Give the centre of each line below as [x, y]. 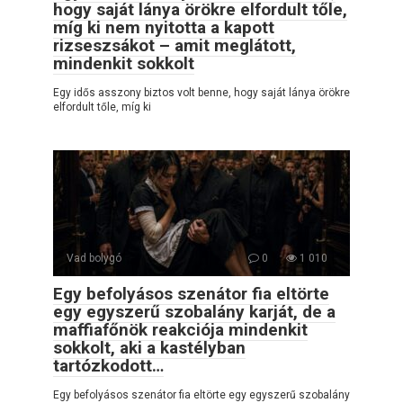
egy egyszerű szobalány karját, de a [194, 311]
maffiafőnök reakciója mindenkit [180, 329]
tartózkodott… [108, 365]
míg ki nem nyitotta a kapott [164, 27]
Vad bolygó [94, 258]
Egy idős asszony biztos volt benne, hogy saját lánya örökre [201, 92]
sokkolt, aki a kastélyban [149, 347]
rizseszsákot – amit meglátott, [175, 45]
